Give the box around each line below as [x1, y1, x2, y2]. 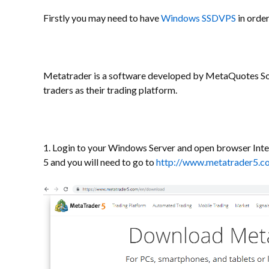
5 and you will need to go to [43, 156, 156, 168]
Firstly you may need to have [43, 12, 161, 23]
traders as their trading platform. [43, 84, 179, 95]
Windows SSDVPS [161, 12, 236, 23]
